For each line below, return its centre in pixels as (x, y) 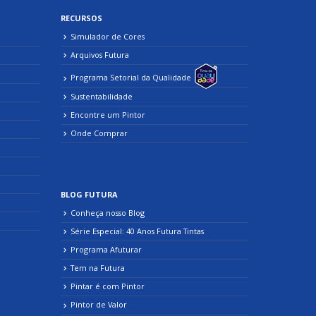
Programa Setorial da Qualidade (131, 78)
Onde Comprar (99, 133)
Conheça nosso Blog (108, 212)
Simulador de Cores (108, 37)
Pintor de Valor (99, 305)
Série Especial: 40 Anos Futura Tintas (138, 231)
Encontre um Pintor (108, 114)
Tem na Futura (98, 268)
